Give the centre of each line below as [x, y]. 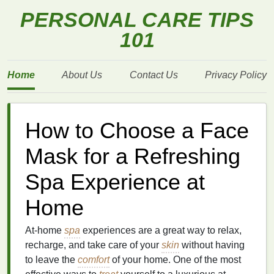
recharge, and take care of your [93, 245]
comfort [94, 260]
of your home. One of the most [175, 260]
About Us [82, 75]
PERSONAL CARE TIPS [137, 20]
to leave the [51, 260]
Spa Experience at [115, 182]
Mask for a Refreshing [133, 157]
